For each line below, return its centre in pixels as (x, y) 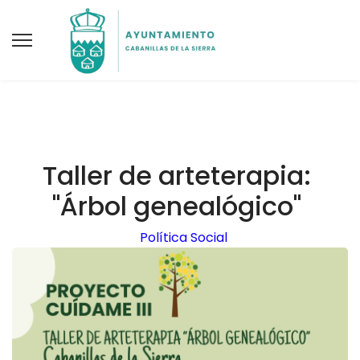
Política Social (183, 237)
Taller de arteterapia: (176, 176)
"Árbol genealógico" (176, 206)
